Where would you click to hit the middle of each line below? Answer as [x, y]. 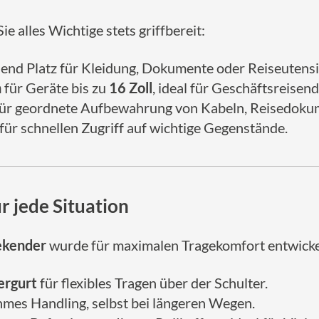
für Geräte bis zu [55, 88]
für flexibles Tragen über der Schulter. [152, 283]
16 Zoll [131, 88]
